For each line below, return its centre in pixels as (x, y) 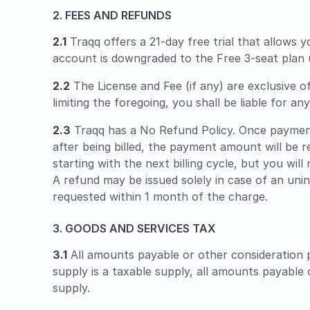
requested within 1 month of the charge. (160, 197)
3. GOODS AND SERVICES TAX (134, 228)
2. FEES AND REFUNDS (112, 15)
